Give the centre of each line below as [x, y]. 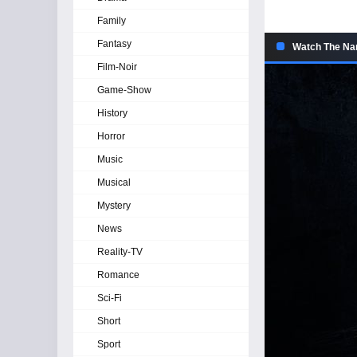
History [112, 113]
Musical [114, 182]
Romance [118, 275]
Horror [111, 136]
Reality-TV [120, 252]
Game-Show [124, 90]
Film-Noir [117, 67]
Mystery [114, 206]
